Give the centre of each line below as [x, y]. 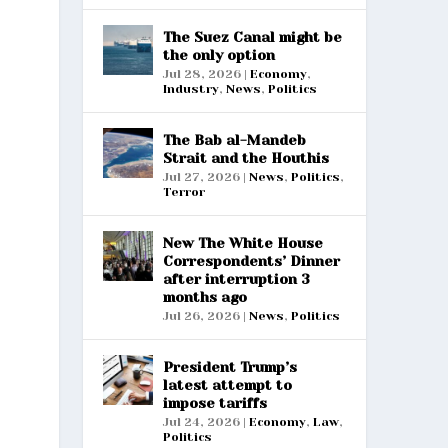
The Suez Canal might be [252, 36]
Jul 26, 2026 [201, 315]
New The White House [242, 242]
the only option [218, 54]
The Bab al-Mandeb [234, 139]
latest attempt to [227, 384]
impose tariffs [214, 402]
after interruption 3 [236, 278]
